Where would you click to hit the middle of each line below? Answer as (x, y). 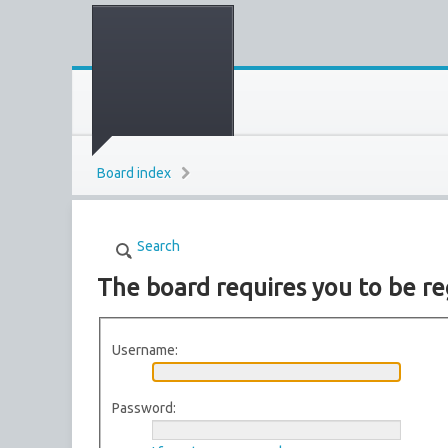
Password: (143, 407)
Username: (144, 349)
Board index (134, 173)
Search (158, 246)
